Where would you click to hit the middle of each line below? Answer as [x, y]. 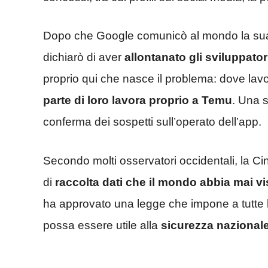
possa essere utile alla [102, 225]
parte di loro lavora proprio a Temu [138, 100]
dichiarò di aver [84, 57]
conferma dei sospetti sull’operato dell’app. [152, 122]
